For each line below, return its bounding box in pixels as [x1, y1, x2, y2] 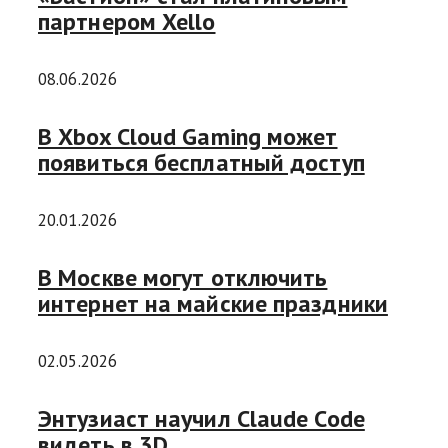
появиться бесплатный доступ [38, 147, 365, 179]
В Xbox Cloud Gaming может [38, 121, 338, 153]
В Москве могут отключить [38, 261, 328, 293]
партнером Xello [38, 6, 216, 38]
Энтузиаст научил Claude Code [38, 402, 365, 434]
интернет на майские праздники [38, 287, 388, 319]
